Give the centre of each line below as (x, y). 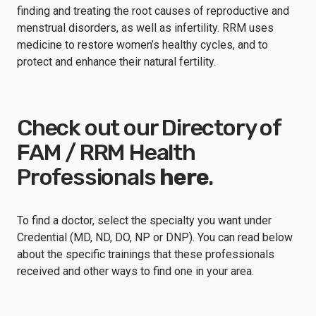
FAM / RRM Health (106, 152)
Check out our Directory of (149, 128)
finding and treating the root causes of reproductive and (153, 11)
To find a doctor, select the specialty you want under (144, 220)
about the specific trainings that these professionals (146, 254)
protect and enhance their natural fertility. (116, 62)
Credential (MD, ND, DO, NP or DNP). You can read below (155, 237)
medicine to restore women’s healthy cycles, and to (142, 45)
